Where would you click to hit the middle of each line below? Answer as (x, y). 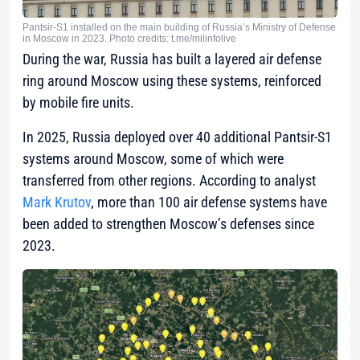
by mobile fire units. (78, 102)
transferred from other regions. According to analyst (169, 180)
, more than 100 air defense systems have (209, 202)
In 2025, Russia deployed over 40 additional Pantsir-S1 (177, 137)
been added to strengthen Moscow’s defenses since (168, 223)
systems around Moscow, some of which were (153, 158)
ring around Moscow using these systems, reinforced (172, 80)
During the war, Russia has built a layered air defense (172, 59)
